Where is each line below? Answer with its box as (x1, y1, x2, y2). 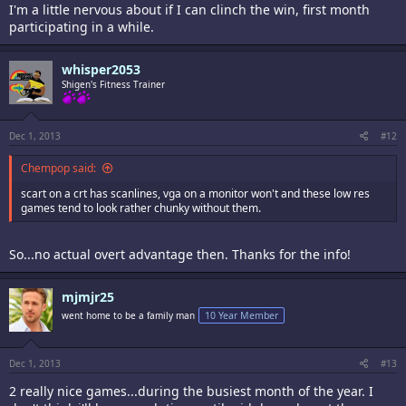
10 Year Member (205, 308, 278, 322)
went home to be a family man (62, 308, 195, 322)
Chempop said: (21, 159, 96, 176)
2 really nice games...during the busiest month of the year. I (9, 382, 373, 400)
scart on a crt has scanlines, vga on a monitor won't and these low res (21, 185, 370, 201)
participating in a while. (9, 17, 154, 35)
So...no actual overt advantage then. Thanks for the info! (9, 245, 351, 263)
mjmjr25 (62, 287, 114, 305)
